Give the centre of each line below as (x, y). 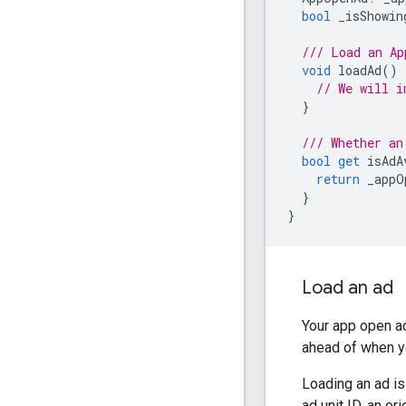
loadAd (360, 71)
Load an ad (348, 288)
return (338, 179)
